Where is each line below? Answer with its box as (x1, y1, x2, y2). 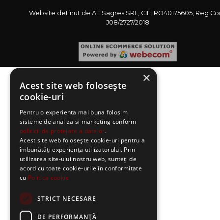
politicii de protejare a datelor (20, 127, 105, 135)
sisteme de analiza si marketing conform (20, 117, 137, 126)
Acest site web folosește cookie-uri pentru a (20, 136, 145, 144)
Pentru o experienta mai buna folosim (20, 108, 128, 116)
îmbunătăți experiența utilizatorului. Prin (20, 145, 136, 154)
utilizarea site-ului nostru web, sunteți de (20, 155, 137, 163)
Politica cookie (27, 173, 69, 182)
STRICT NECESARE (37, 194, 96, 203)
